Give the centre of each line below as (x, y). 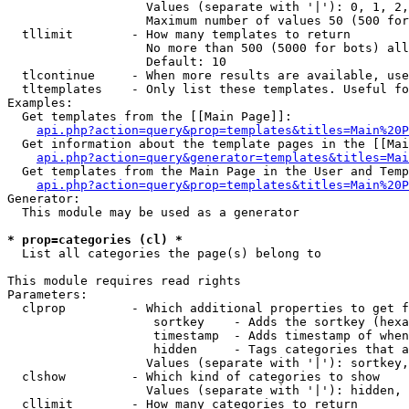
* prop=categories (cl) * (95, 240)
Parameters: (47, 294)
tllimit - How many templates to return (179, 34)
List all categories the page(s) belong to (164, 253)
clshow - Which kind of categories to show (194, 377)
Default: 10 (117, 62)
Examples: (40, 103)
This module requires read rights (124, 281)
